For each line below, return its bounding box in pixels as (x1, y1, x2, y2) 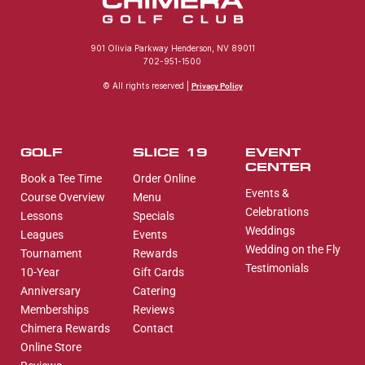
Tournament (20, 246, 82, 260)
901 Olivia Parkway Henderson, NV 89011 (90, 43, 255, 54)
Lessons (20, 209, 63, 222)
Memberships (20, 302, 89, 316)
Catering (132, 284, 176, 297)
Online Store (20, 340, 81, 354)
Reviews (132, 302, 174, 316)
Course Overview (20, 190, 105, 204)
